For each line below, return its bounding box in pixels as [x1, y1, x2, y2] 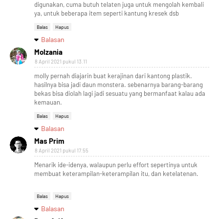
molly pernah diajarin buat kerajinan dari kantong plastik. [34, 71, 192, 80]
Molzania [34, 47, 63, 56]
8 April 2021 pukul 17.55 [35, 147, 88, 153]
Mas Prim [34, 136, 65, 145]
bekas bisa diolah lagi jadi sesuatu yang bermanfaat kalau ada [34, 89, 205, 97]
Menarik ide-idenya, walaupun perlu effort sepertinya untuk [34, 160, 197, 169]
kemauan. [34, 98, 62, 106]
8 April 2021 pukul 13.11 [35, 58, 87, 65]
